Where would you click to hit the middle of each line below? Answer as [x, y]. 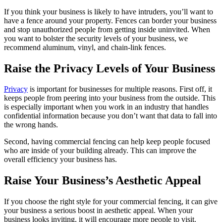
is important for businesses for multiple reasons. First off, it [120, 89]
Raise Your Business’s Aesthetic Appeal [103, 181]
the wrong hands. [31, 125]
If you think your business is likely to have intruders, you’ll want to [109, 11]
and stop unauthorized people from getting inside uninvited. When [107, 29]
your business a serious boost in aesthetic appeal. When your [98, 211]
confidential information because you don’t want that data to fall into [111, 116]
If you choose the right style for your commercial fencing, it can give [111, 202]
